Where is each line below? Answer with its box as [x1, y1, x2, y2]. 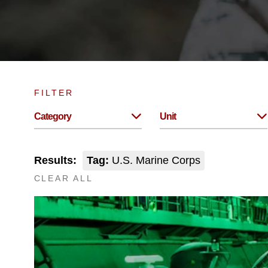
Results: [33, 154, 77, 166]
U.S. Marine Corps [108, 154, 200, 166]
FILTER [33, 88, 74, 98]
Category [33, 111, 71, 121]
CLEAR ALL [33, 173, 93, 183]
